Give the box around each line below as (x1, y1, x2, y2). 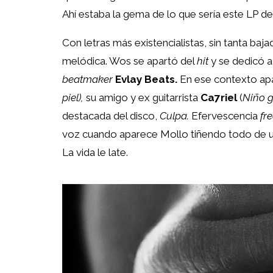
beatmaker (62, 73, 113, 85)
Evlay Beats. (115, 73, 177, 85)
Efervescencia (189, 109, 258, 122)
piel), (62, 91, 83, 104)
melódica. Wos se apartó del (62, 54, 197, 67)
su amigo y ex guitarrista (83, 91, 200, 104)
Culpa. (160, 109, 189, 122)
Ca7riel (200, 91, 237, 104)
